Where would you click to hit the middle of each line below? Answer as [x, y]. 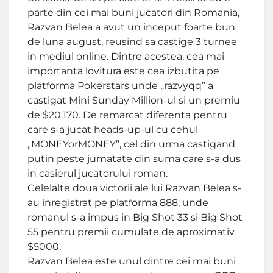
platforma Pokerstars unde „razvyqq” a [120, 86]
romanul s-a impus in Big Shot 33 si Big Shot [135, 218]
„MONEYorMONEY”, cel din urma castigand [131, 144]
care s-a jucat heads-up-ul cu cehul [113, 130]
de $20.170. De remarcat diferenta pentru [127, 115]
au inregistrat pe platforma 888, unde [118, 203]
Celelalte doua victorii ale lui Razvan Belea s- [134, 188]
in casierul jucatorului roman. [97, 174]
